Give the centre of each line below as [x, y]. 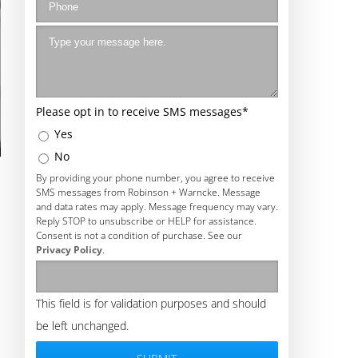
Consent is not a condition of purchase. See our [139, 236]
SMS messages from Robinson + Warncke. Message [148, 193]
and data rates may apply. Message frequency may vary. [157, 207]
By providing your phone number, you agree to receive [155, 178]
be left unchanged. [82, 326]
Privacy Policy [69, 250]
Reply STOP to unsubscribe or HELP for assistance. [146, 221]
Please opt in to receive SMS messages [139, 112]
